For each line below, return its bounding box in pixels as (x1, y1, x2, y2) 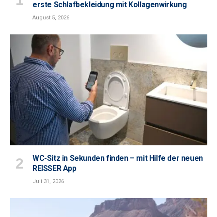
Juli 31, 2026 (32, 178, 64, 185)
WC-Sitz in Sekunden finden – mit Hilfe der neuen (32, 153, 203, 163)
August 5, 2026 (32, 14, 69, 21)
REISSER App (32, 163, 77, 173)
